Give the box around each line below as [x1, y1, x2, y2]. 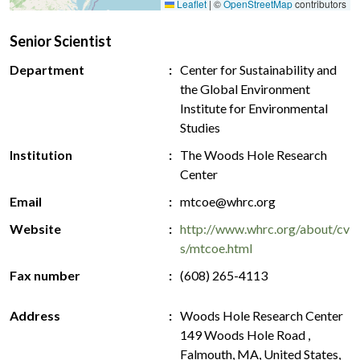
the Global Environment [180, 81, 310, 97]
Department [10, 62, 84, 78]
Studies [180, 120, 220, 136]
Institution [10, 147, 72, 163]
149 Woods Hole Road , [180, 327, 310, 343]
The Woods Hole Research [180, 147, 327, 163]
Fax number [10, 268, 80, 284]
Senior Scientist [10, 32, 112, 51]
